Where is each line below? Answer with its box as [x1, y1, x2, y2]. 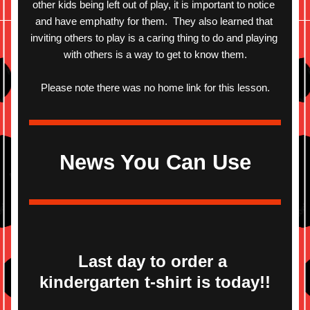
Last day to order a [78, 252, 227, 271]
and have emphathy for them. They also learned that [35, 15, 273, 27]
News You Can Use [59, 150, 251, 174]
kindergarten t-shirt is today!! [39, 273, 271, 291]
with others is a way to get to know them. [63, 48, 247, 60]
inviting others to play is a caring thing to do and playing [30, 32, 277, 44]
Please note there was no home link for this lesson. [40, 82, 270, 93]
